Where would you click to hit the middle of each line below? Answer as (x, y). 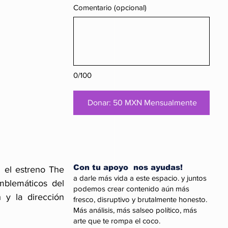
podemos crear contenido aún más (131, 189)
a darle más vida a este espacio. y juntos (140, 178)
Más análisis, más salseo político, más (135, 210)
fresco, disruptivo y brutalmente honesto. (140, 199)
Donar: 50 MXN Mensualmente (142, 102)
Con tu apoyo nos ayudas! (129, 167)
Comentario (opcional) (110, 7)
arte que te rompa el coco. (117, 221)
